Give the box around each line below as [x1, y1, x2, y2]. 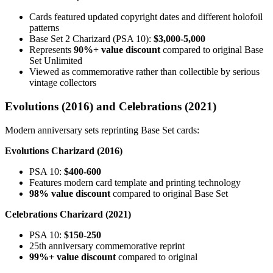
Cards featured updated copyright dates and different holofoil [29, 12, 263, 23]
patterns [29, 23, 59, 34]
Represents [29, 44, 74, 55]
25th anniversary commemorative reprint [29, 240, 185, 251]
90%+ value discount [74, 44, 160, 55]
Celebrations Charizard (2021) [5, 208, 131, 219]
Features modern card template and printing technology [29, 177, 241, 188]
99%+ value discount [29, 251, 116, 262]
